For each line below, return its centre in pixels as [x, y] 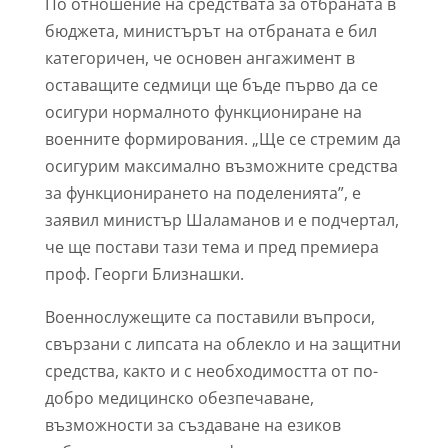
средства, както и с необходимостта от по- [211, 371]
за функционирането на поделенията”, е [202, 193]
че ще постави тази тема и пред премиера [211, 247]
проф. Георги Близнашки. [144, 274]
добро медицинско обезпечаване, [179, 398]
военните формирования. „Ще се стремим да [222, 139]
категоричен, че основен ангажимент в [199, 58]
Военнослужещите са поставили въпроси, [209, 317]
